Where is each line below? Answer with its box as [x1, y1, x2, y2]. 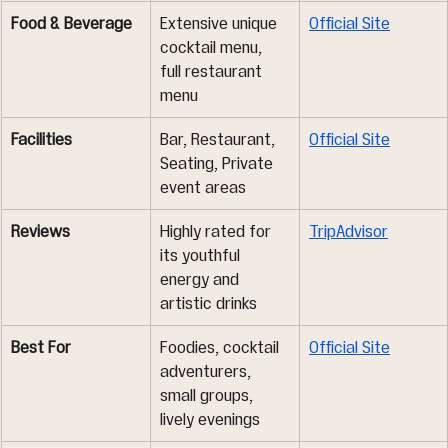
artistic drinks [160, 295, 257, 312]
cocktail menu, [160, 39, 266, 56]
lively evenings [160, 411, 260, 428]
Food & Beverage [11, 15, 132, 32]
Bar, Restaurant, [160, 131, 279, 148]
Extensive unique [160, 15, 281, 32]
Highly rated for [160, 223, 275, 240]
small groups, [160, 387, 257, 404]
